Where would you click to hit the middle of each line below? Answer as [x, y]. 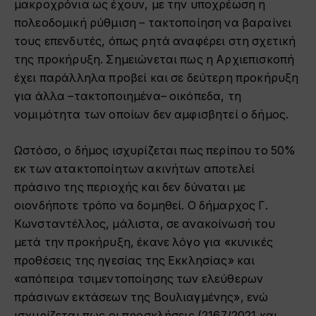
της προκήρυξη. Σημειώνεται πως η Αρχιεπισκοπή [154, 60]
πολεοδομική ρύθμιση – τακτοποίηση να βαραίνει [153, 23]
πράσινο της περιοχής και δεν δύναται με [130, 187]
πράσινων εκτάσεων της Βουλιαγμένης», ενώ [141, 297]
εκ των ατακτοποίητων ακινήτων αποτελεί [135, 169]
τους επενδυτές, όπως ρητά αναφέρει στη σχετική [155, 42]
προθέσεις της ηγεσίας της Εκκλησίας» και [135, 260]
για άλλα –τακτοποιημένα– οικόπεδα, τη [128, 97]
